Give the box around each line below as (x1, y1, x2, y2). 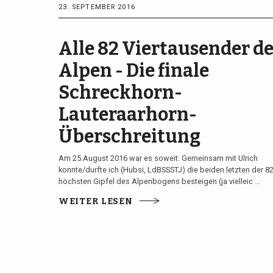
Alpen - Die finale (58, 59, 209, 82)
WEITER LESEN (58, 196, 133, 207)
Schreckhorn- (58, 81, 182, 104)
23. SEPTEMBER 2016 (58, 3, 135, 12)
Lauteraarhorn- (58, 103, 197, 126)
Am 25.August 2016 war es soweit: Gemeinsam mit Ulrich (58, 153, 258, 163)
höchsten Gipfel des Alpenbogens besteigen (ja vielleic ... (58, 176, 260, 186)
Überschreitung (58, 125, 200, 147)
